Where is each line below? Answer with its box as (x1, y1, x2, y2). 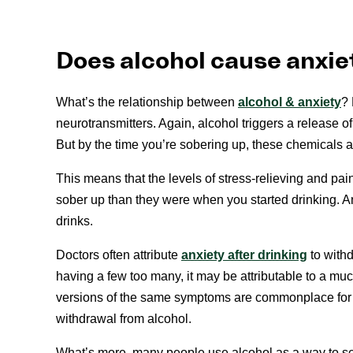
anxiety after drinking (181, 247, 307, 262)
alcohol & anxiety (238, 95, 341, 109)
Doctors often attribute (56, 247, 181, 262)
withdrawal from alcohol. (56, 311, 191, 325)
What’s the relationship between (56, 95, 238, 109)
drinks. (56, 214, 93, 228)
